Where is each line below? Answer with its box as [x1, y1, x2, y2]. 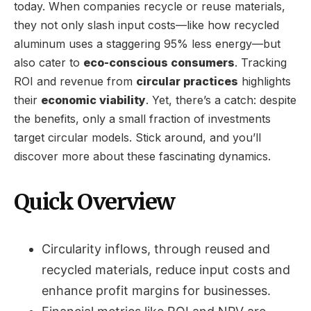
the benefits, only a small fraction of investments [14, 111, 271, 126]
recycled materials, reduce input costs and [42, 262, 290, 277]
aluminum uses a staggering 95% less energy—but [14, 36, 280, 51]
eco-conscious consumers [83, 55, 235, 69]
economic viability [41, 92, 146, 107]
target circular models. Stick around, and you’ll [14, 130, 261, 144]
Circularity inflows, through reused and [42, 241, 270, 256]
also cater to [14, 55, 83, 69]
